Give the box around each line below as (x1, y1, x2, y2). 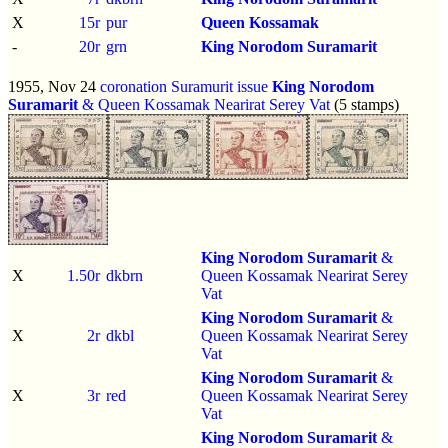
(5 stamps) (330, 95, 399, 113)
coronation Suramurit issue (100, 77, 268, 95)
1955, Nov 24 (8, 77, 100, 95)
